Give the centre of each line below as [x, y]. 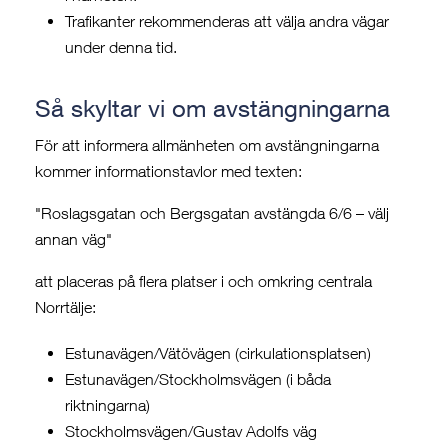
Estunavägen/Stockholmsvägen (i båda [198, 379]
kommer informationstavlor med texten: [168, 171]
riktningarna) [107, 405]
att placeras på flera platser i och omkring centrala [203, 281]
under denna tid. [121, 47]
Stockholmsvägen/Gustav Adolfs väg [191, 431]
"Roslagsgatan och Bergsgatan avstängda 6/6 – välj [212, 213]
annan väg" [73, 239]
